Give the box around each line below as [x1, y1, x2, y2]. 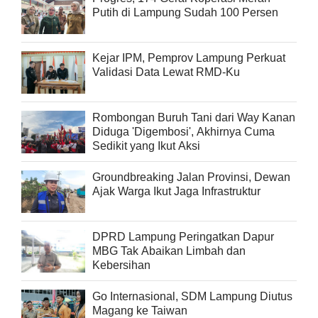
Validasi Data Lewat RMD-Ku [92, 65, 240, 78]
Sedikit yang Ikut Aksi [92, 139, 200, 152]
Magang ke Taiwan [92, 304, 187, 317]
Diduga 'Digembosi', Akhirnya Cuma [92, 125, 275, 138]
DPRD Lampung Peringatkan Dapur [92, 230, 274, 243]
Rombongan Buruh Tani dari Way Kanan [92, 111, 295, 124]
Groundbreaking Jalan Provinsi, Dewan [92, 170, 290, 183]
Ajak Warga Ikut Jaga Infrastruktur [92, 185, 261, 197]
